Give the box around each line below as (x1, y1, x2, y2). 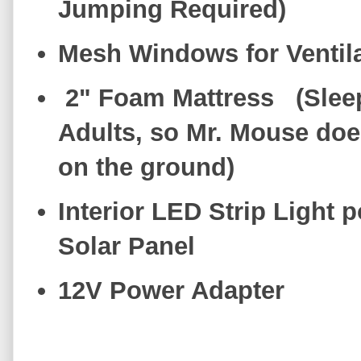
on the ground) (58, 152, 234, 181)
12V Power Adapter (58, 276, 284, 305)
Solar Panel (58, 231, 202, 260)
